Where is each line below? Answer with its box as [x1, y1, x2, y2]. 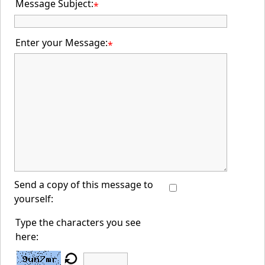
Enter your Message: [15, 36, 108, 49]
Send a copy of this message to [14, 178, 154, 191]
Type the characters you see [15, 216, 141, 229]
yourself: [14, 192, 54, 205]
